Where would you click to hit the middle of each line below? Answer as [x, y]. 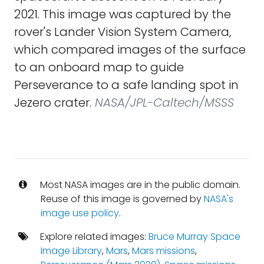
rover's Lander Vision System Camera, [123, 32]
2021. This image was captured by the [123, 14]
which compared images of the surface [130, 49]
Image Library [71, 251]
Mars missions [163, 251]
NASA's [218, 199]
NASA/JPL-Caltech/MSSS [163, 103]
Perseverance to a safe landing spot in [126, 85]
